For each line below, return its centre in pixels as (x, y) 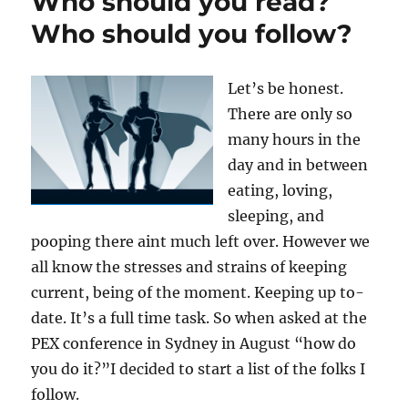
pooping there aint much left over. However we (201, 241)
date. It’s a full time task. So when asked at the (199, 318)
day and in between (298, 165)
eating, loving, (280, 190)
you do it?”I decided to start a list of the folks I (199, 369)
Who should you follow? (192, 34)
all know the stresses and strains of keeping (189, 267)
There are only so (291, 114)
